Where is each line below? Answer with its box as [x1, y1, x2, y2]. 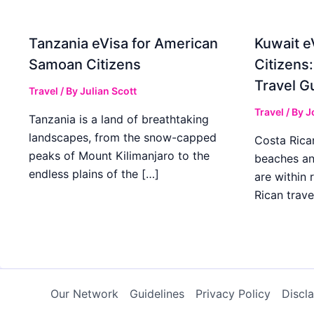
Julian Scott [80, 84, 137, 97]
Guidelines [130, 287, 184, 301]
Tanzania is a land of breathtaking [29, 111, 209, 126]
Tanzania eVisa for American [29, 34, 218, 52]
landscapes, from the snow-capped [29, 130, 217, 144]
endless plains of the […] [29, 166, 159, 181]
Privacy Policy [196, 287, 271, 301]
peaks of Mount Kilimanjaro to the [29, 148, 210, 163]
